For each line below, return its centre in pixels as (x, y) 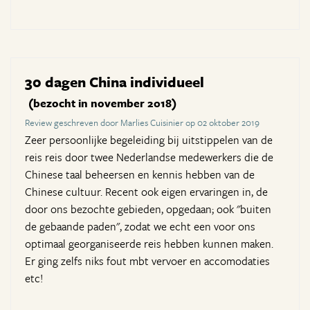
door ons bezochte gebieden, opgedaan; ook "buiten (148, 209)
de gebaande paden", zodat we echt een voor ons (140, 227)
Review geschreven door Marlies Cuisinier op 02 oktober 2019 (142, 123)
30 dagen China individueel (115, 82)
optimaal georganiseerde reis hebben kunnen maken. (149, 244)
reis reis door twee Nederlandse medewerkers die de (149, 157)
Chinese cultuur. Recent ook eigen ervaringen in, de (146, 192)
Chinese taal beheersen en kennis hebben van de (140, 175)
